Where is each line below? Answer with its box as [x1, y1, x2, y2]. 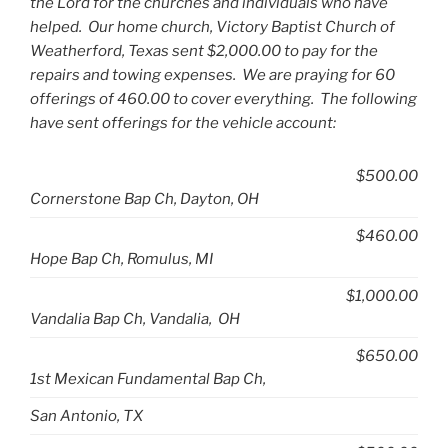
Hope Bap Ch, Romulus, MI [30, 249, 213, 268]
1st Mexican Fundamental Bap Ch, [30, 369, 266, 388]
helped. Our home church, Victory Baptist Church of [30, 18, 395, 37]
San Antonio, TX [30, 406, 143, 425]
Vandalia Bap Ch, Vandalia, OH [30, 309, 240, 328]
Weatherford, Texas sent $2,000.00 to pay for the [30, 42, 378, 61]
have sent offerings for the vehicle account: [30, 114, 336, 133]
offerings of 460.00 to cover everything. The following [30, 90, 417, 109]
